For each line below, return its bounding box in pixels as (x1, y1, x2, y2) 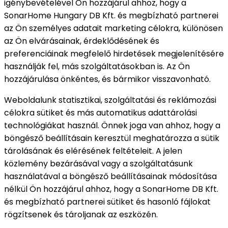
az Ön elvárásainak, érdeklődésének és (4, 35, 159, 47)
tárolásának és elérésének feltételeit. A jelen (4, 145, 182, 157)
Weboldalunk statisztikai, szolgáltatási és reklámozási (4, 94, 216, 106)
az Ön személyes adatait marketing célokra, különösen (4, 22, 223, 34)
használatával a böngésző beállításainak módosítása (4, 170, 217, 182)
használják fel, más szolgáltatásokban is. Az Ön (4, 60, 190, 72)
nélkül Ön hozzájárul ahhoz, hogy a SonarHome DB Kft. (4, 183, 218, 195)
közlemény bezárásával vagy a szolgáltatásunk (4, 157, 193, 169)
